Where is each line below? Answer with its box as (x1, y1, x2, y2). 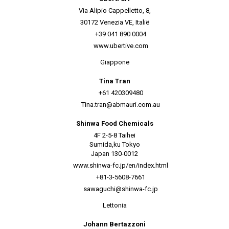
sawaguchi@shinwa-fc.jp (83, 185, 158, 193)
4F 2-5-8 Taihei (94, 131, 135, 139)
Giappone (100, 58, 129, 66)
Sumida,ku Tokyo (89, 141, 140, 148)
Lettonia (102, 201, 127, 209)
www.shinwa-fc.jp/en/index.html (73, 162, 168, 169)
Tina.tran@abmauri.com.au (81, 101, 160, 108)
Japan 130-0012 (91, 150, 138, 157)
